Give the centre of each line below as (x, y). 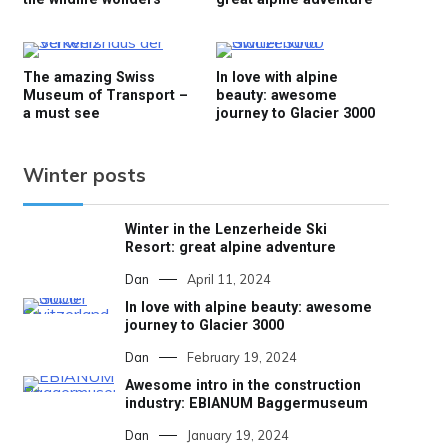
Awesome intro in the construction (242, 385)
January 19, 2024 (237, 435)
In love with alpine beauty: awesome (248, 306)
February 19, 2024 (241, 357)
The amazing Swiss (89, 77)
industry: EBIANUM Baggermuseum (246, 403)
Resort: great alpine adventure (230, 246)
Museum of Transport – (105, 95)
